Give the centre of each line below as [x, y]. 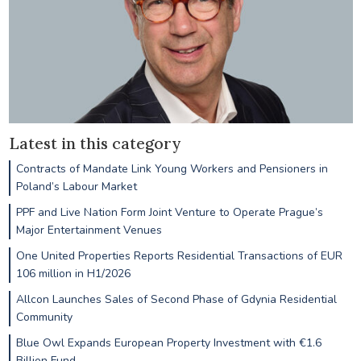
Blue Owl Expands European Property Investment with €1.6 [168, 342]
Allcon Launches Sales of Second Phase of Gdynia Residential [176, 299]
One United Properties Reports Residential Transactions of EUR [179, 256]
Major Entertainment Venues [89, 230]
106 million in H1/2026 [73, 274]
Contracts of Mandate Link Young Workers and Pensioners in [172, 169]
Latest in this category [94, 143]
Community [44, 317]
